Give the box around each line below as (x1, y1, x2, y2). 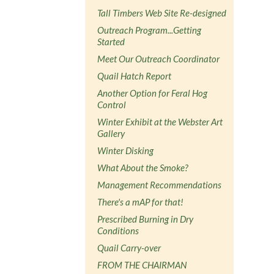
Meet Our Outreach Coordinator (97, 53, 220, 64)
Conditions (97, 224, 139, 236)
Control (97, 98, 127, 110)
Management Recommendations (97, 179, 222, 190)
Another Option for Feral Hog (97, 87, 208, 98)
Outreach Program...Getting (97, 24, 202, 35)
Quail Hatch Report (97, 70, 172, 81)
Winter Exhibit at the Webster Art (97, 116, 223, 127)
